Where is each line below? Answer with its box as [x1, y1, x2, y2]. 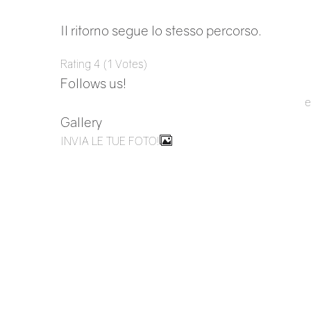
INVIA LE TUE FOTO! [60, 133, 160, 148]
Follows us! [60, 75, 126, 91]
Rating [60, 57, 94, 71]
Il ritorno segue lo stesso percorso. [60, 22, 262, 38]
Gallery [60, 114, 102, 130]
